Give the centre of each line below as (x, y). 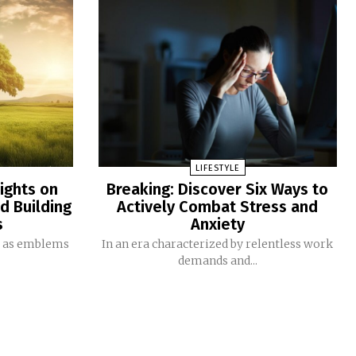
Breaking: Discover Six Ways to (218, 189)
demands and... (217, 260)
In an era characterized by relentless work (218, 244)
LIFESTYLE (217, 168)
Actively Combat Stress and (218, 206)
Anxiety (217, 224)
